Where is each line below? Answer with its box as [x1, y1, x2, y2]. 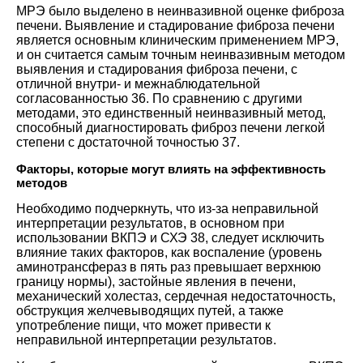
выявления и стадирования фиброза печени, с [16, 62, 297, 76]
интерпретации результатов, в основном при [16, 216, 284, 230]
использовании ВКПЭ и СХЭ [16, 230, 190, 245]
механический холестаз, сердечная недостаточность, [16, 288, 335, 303]
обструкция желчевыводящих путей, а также [16, 303, 284, 318]
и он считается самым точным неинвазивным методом [16, 47, 345, 62]
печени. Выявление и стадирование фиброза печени [16, 18, 335, 32]
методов [16, 175, 67, 190]
